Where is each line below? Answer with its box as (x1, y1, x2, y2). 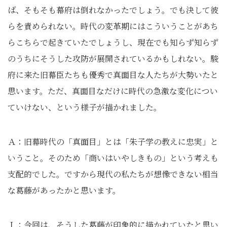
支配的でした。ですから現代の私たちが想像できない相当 (8, 168, 218, 180)
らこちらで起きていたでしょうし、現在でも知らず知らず (8, 36, 218, 48)
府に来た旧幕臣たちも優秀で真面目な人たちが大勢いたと (8, 69, 218, 81)
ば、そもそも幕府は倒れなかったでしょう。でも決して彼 (8, 4, 218, 16)
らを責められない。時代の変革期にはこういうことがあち (8, 20, 218, 32)
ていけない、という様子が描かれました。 (8, 101, 162, 113)
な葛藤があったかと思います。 (8, 184, 121, 196)
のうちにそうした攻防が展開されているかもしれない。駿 (8, 53, 218, 64)
